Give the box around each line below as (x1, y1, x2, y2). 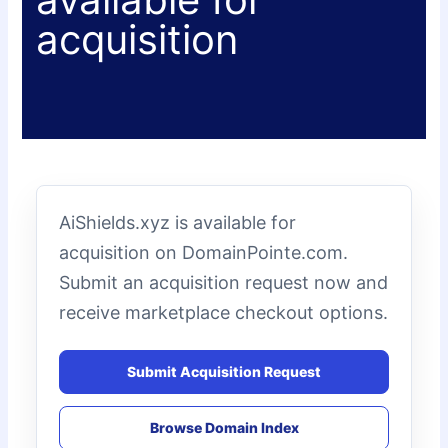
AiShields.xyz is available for (59, 211, 297, 233)
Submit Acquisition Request (127, 363, 321, 381)
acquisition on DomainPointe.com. (59, 241, 349, 263)
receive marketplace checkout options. (59, 301, 389, 323)
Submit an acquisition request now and (59, 271, 389, 293)
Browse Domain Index (149, 419, 299, 437)
